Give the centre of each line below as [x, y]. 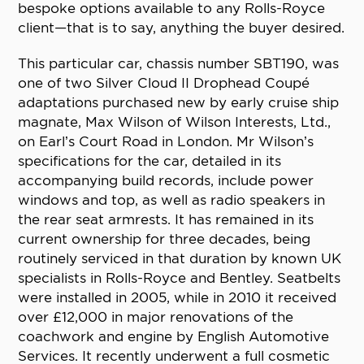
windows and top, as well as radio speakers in [172, 200]
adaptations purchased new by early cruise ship [179, 103]
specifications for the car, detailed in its [150, 161]
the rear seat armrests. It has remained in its [166, 220]
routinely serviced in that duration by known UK [180, 259]
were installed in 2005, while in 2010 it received [178, 298]
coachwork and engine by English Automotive [174, 337]
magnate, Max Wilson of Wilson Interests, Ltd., [175, 122]
